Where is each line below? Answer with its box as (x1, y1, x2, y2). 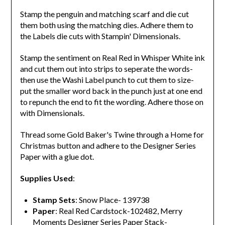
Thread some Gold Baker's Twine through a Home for (20, 130, 204, 140)
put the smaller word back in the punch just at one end (20, 86, 202, 96)
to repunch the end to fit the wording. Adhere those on (20, 97, 203, 107)
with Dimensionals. (20, 108, 86, 118)
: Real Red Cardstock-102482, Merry (55, 206, 182, 216)
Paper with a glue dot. (20, 152, 95, 162)
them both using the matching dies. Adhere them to (20, 20, 193, 30)
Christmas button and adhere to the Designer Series (20, 141, 196, 151)
